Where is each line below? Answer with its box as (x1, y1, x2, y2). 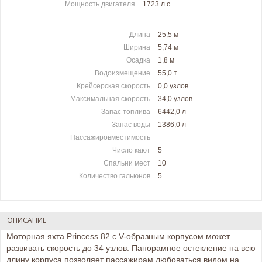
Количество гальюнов (78, 172, 150, 181)
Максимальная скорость (70, 95, 150, 104)
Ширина (123, 43, 150, 52)
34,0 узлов (157, 95, 192, 104)
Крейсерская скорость (76, 82, 150, 91)
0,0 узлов (157, 82, 188, 91)
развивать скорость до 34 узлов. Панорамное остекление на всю (6, 243, 256, 253)
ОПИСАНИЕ (7, 215, 46, 226)
